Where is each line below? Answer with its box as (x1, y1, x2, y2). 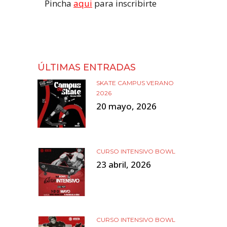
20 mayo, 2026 (96, 100, 157, 112)
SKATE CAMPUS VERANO (96, 79, 174, 87)
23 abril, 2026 (96, 159, 151, 170)
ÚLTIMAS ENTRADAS (37, 62, 136, 73)
